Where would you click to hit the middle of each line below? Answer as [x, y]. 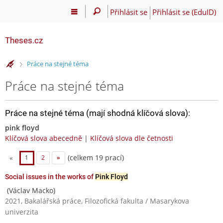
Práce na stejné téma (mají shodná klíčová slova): [98, 113]
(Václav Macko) [30, 190]
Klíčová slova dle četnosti [132, 138]
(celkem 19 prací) [95, 157]
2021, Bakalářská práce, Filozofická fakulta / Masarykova [97, 201]
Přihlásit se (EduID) [184, 12]
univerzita [22, 212]
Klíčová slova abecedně [44, 138]
